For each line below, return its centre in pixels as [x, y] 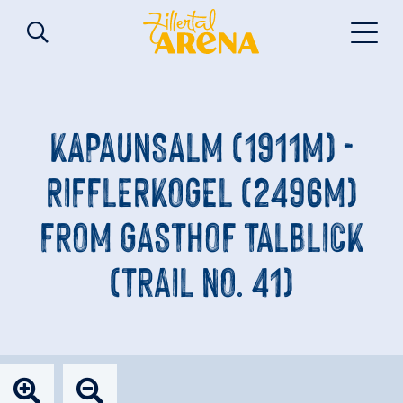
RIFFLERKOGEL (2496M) [201, 189]
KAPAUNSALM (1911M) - [201, 144]
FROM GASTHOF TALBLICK [201, 234]
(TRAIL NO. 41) [201, 279]
